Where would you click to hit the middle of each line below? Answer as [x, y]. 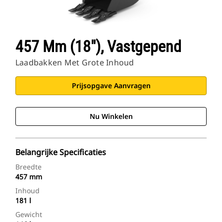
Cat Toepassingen [49, 11]
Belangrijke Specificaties [61, 152]
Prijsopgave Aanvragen [111, 86]
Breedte [28, 167]
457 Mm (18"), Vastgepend [98, 47]
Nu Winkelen [111, 116]
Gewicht [29, 215]
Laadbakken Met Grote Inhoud [75, 63]
